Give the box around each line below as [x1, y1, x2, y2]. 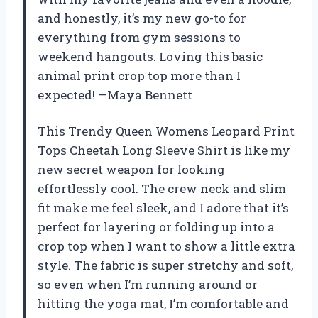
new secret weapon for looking [38, 160, 225, 177]
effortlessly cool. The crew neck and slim [38, 180, 286, 197]
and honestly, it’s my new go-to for [38, 9, 246, 26]
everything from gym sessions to [38, 28, 241, 45]
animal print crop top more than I [38, 67, 241, 84]
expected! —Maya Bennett [38, 86, 192, 103]
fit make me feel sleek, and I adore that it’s [38, 199, 289, 216]
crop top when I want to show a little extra [38, 237, 295, 254]
